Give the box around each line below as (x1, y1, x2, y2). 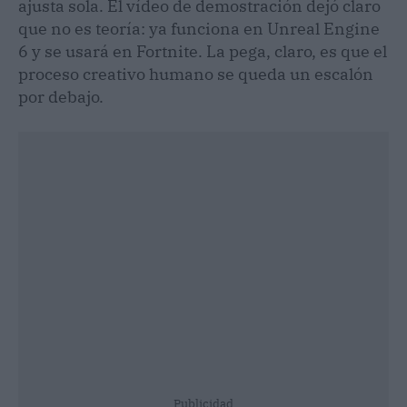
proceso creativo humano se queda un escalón (18, 63, 373, 84)
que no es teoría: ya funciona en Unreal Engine (18, 17, 380, 39)
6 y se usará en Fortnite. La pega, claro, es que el (18, 40, 387, 62)
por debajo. (18, 85, 104, 107)
